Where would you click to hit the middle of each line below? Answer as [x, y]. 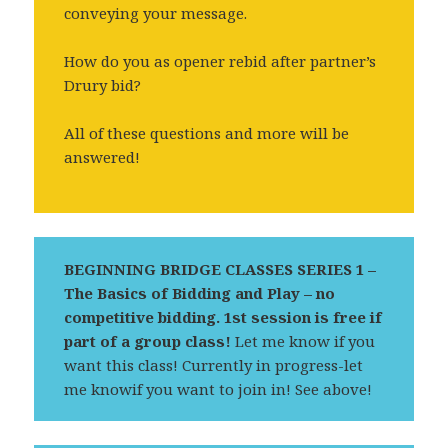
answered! [102, 157]
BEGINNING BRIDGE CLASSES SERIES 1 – [220, 269]
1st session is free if [303, 317]
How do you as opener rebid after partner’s [220, 61]
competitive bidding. [142, 317]
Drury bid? [103, 85]
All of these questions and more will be [207, 133]
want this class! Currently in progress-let [214, 365]
